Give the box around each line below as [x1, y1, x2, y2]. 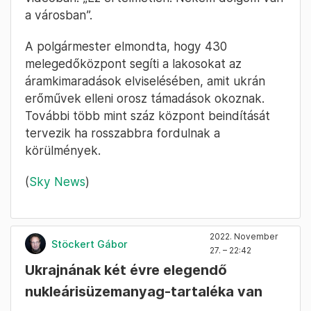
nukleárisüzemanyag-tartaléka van [25, 283, 262, 301]
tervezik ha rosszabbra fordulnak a [25, 126, 220, 141]
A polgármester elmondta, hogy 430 [25, 39, 227, 54]
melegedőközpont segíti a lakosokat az [25, 56, 242, 72]
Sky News [29, 174, 85, 190]
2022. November [210, 231, 278, 242]
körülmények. [25, 143, 101, 158]
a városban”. [25, 8, 92, 23]
